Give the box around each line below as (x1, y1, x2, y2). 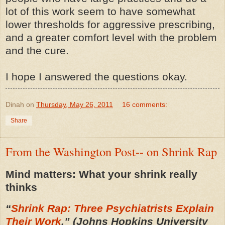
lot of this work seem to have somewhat (6, 6, 195, 18)
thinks (6, 181, 37, 193)
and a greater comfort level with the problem (6, 32, 217, 44)
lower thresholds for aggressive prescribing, (6, 19, 215, 31)
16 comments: (122, 100, 168, 109)
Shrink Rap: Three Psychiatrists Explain (11, 202, 214, 214)
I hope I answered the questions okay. (6, 71, 187, 83)
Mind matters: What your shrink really (6, 168, 197, 180)
